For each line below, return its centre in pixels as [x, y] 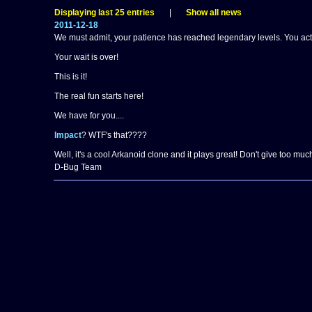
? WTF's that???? [114, 135]
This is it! [70, 77]
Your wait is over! [86, 57]
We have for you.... [89, 116]
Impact [68, 135]
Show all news [213, 13]
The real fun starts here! [99, 96]
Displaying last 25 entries [104, 13]
